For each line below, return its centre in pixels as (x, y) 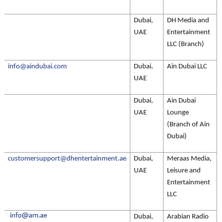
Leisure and (184, 171)
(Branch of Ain (188, 125)
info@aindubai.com (37, 67)
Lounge (178, 113)
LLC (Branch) (186, 44)
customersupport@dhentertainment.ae (67, 159)
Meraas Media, (189, 159)
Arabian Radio (188, 217)
